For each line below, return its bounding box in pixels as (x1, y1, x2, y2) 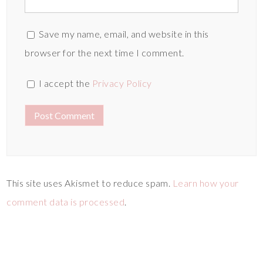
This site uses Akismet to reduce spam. (6, 177, 173, 188)
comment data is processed (6, 195, 125, 207)
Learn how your (172, 177, 239, 188)
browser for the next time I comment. (25, 46, 184, 58)
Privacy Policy (92, 77, 152, 89)
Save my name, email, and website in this (38, 28, 209, 39)
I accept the (36, 77, 92, 89)
